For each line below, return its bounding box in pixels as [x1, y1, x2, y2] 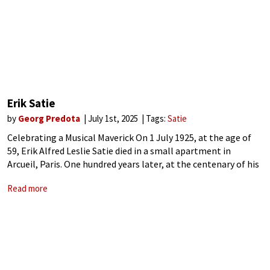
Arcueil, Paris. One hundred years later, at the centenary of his [7, 158, 259, 170]
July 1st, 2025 [88, 113, 140, 124]
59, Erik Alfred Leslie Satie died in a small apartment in [7, 145, 231, 157]
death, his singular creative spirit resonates [7, 171, 186, 183]
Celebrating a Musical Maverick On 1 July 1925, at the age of [7, 131, 251, 143]
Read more [7, 183, 48, 194]
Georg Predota [18, 113, 82, 124]
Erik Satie [7, 96, 55, 110]
